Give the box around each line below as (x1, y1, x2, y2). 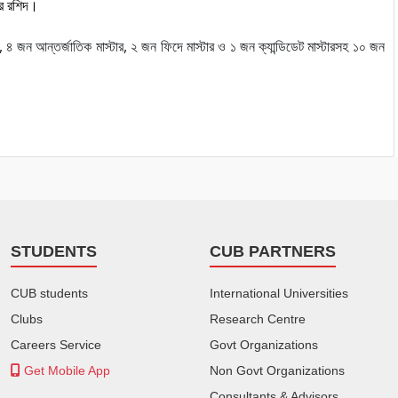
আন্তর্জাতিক (36, 36, 92, 56)
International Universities (210, 286, 348, 301)
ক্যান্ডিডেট (259, 36, 305, 56)
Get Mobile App (20, 363, 110, 378)
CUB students (11, 286, 88, 301)
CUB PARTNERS (210, 242, 336, 260)
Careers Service (11, 338, 101, 353)
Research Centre (210, 312, 306, 327)
